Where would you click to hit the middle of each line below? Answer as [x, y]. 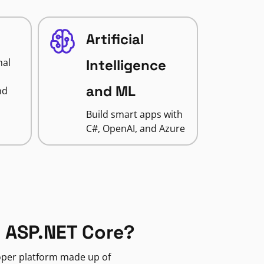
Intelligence [126, 65]
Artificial [115, 39]
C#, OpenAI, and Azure [135, 128]
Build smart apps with [134, 114]
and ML [110, 91]
